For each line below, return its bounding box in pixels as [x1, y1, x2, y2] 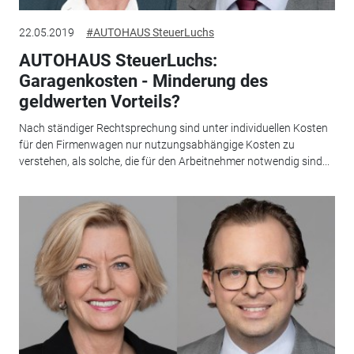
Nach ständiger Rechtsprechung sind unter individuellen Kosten [18, 122, 328, 135]
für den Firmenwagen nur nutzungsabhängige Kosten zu [18, 138, 295, 152]
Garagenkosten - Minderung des [18, 70, 268, 91]
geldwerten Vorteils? [18, 91, 180, 111]
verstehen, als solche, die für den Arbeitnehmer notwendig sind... [18, 155, 330, 168]
